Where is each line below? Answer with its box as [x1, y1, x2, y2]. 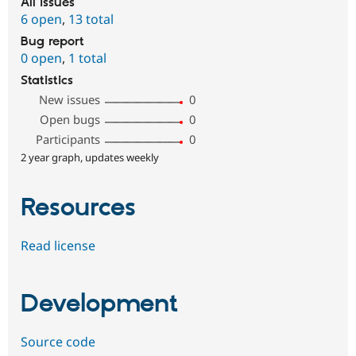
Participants [36, 130, 101, 147]
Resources [21, 192, 136, 224]
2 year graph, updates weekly [21, 149, 159, 164]
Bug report [21, 33, 84, 49]
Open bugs [40, 110, 101, 127]
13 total [68, 10, 114, 28]
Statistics [21, 72, 73, 88]
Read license [21, 237, 95, 255]
